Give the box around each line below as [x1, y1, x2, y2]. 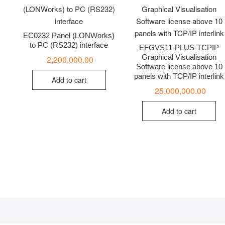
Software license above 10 [136, 62, 222, 71]
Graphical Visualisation [142, 53, 217, 62]
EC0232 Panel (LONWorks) [23, 31, 115, 40]
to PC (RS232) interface [30, 41, 108, 50]
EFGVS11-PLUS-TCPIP [139, 43, 219, 52]
